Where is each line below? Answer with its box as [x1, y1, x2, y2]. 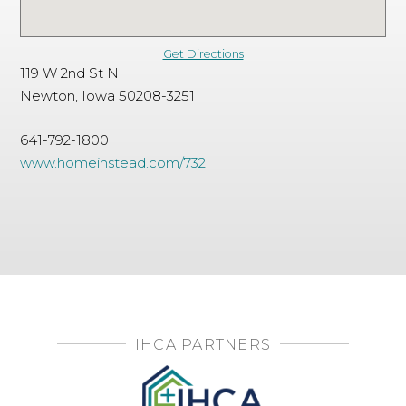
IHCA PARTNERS [134, 336, 272, 353]
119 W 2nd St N [20, 64, 120, 82]
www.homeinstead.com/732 [20, 154, 207, 171]
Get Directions [162, 47, 244, 62]
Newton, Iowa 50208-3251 [20, 87, 196, 104]
